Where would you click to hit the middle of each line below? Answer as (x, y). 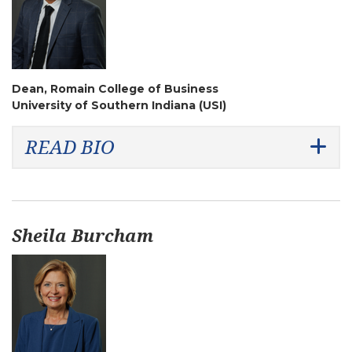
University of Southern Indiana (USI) (119, 105)
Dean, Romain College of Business (115, 89)
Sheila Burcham (82, 235)
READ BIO (70, 147)
